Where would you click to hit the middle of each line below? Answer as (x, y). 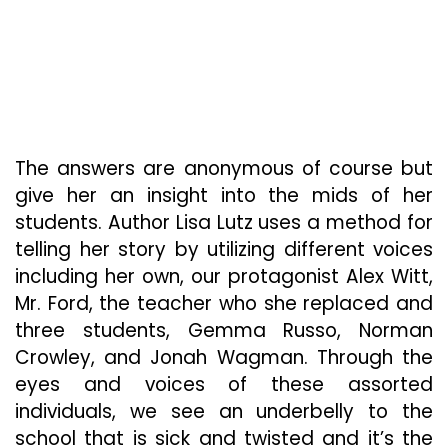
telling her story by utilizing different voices (224, 249)
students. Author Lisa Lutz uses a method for (224, 222)
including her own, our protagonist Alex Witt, (224, 276)
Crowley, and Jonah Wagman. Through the (224, 357)
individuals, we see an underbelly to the (224, 411)
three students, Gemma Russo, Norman (224, 330)
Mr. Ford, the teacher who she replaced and (224, 303)
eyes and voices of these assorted (224, 384)
